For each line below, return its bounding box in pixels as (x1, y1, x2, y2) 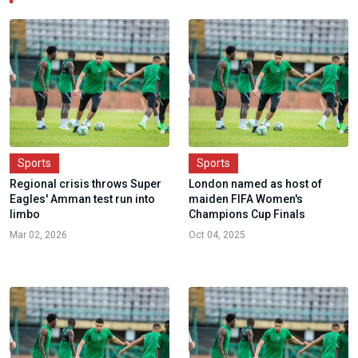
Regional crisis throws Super (10, 177, 161, 191)
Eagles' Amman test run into (10, 193, 155, 206)
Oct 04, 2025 (189, 229, 245, 241)
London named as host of (189, 177, 322, 191)
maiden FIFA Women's (189, 193, 303, 206)
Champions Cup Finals (189, 208, 305, 221)
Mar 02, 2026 (10, 229, 67, 241)
